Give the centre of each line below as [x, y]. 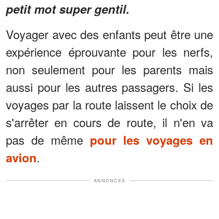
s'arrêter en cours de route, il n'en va [109, 122]
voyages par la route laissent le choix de [109, 104]
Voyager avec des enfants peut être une [109, 34]
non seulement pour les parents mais [109, 69]
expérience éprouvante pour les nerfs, [109, 51]
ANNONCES [109, 180]
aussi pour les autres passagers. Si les [109, 87]
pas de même [48, 139]
